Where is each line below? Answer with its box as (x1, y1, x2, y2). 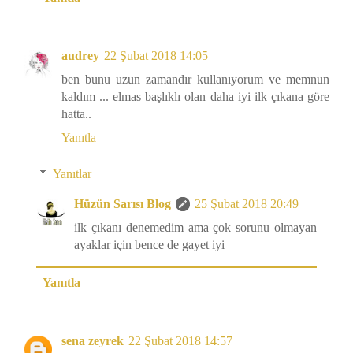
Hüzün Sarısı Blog (74, 197, 171, 211)
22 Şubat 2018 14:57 (128, 334, 232, 348)
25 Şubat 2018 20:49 (195, 197, 299, 211)
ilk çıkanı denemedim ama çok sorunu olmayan (74, 221, 317, 235)
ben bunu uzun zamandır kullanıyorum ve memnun (61, 72, 329, 87)
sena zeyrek (61, 334, 124, 348)
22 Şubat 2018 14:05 (104, 49, 208, 63)
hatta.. (61, 107, 91, 121)
